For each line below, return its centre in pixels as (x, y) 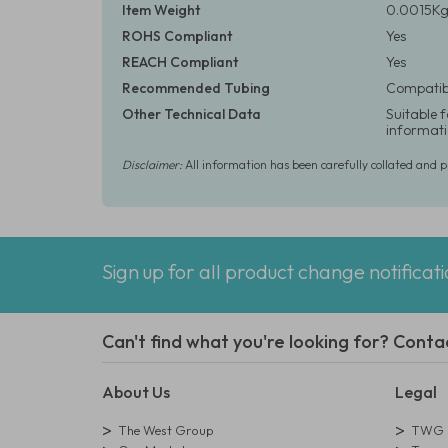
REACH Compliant (180, 62)
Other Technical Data (191, 114)
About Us (136, 392)
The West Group (166, 430)
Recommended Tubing (196, 88)
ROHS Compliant (177, 36)
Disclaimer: (152, 164)
